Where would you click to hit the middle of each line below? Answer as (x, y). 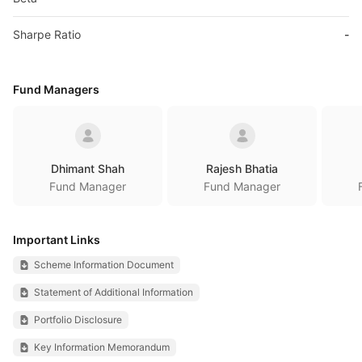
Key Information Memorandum (102, 347)
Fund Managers (56, 89)
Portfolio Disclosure (78, 320)
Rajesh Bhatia (242, 168)
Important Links (57, 240)
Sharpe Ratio (47, 34)
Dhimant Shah (88, 168)
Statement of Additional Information (114, 292)
